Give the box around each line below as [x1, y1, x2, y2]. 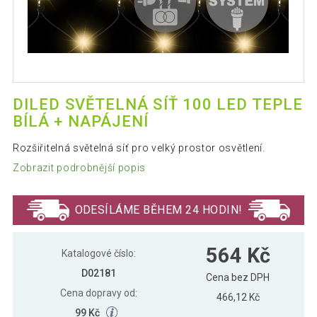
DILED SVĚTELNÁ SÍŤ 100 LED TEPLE [12, 96, 304, 114]
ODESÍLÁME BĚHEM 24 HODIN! [74, 202, 243, 217]
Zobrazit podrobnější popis [12, 161, 146, 173]
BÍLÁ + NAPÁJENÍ [12, 113, 149, 131]
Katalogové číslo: [61, 247, 136, 259]
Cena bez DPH [206, 271, 270, 283]
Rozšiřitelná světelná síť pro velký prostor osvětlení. [12, 142, 265, 154]
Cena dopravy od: [59, 287, 137, 299]
